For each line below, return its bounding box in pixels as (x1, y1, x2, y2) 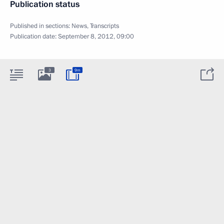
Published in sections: (10, 21, 71, 30)
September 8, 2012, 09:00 (58, 31, 134, 41)
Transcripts (90, 21, 119, 30)
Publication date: (10, 31, 58, 41)
